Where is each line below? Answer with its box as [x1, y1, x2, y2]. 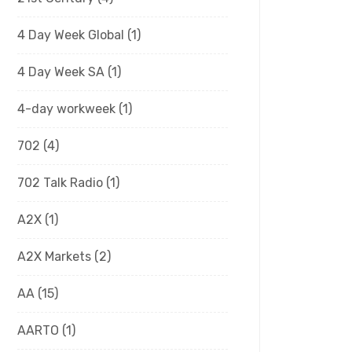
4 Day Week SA [17, 64, 104, 79]
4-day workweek [17, 101, 115, 116]
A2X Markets [17, 249, 91, 264]
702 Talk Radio [17, 175, 103, 190]
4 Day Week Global [17, 27, 124, 42]
